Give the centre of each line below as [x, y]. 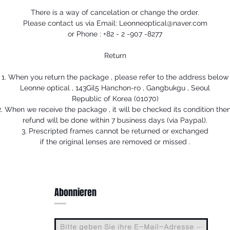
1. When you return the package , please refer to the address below [115, 77]
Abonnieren [75, 193]
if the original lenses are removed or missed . [115, 142]
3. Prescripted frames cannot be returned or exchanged [115, 131]
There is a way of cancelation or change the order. [115, 12]
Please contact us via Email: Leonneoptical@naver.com [115, 23]
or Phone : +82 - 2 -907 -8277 [115, 34]
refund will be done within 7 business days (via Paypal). [115, 120]
